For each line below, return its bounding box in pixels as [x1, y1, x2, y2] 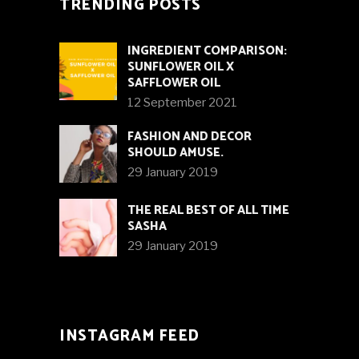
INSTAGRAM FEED [59, 324, 200, 349]
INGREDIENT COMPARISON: [127, 41, 287, 62]
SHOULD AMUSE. [127, 143, 224, 163]
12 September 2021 [127, 95, 237, 111]
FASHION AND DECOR [127, 127, 252, 147]
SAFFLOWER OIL [127, 73, 220, 94]
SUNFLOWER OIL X [127, 57, 234, 78]
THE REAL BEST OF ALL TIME [127, 200, 289, 221]
